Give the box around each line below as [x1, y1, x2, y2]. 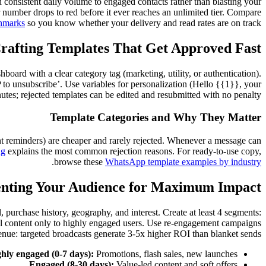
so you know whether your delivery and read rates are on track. [25, 17, 261, 28]
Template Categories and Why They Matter [50, 111, 261, 124]
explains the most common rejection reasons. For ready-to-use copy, [5, 146, 261, 157]
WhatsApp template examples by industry [105, 157, 261, 167]
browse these [54, 157, 105, 167]
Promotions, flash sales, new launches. [94, 248, 237, 259]
